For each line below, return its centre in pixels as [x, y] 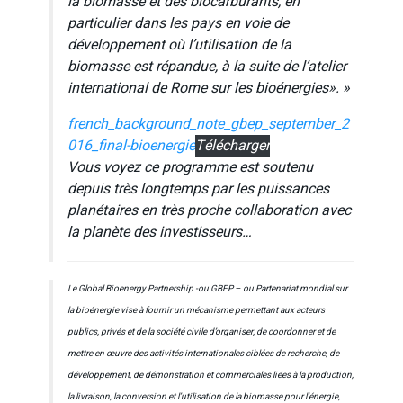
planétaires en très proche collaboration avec [209, 211]
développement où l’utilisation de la [179, 45]
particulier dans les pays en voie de [178, 24]
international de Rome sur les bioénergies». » [209, 89]
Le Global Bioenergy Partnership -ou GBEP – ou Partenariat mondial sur [207, 289]
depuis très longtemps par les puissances [198, 189]
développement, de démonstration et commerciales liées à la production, [210, 376]
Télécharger [233, 146]
